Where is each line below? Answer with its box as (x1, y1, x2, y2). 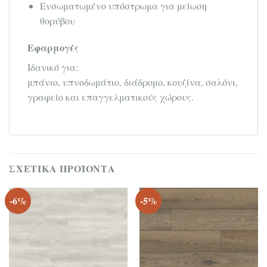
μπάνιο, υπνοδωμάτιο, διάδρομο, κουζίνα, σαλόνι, (27, 76, 238, 89)
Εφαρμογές (27, 41, 79, 55)
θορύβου (39, 14, 75, 27)
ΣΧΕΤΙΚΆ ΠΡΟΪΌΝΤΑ (9, 162, 116, 176)
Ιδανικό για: (27, 61, 78, 74)
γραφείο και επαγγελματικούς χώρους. (27, 91, 194, 104)
